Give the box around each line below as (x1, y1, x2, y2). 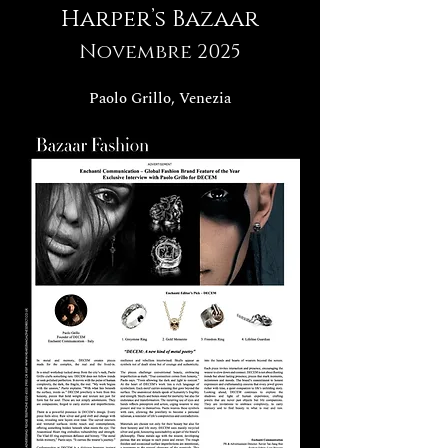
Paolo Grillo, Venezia (89, 86, 231, 110)
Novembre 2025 (79, 38, 241, 65)
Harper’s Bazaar (61, 3, 259, 35)
